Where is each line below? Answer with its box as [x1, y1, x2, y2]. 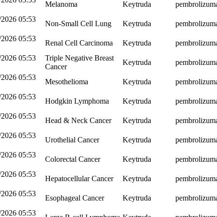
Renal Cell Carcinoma [45, 38, 113, 47]
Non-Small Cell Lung [45, 19, 112, 28]
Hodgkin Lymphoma [45, 96, 109, 105]
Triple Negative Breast [45, 53, 114, 62]
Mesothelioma [45, 77, 89, 86]
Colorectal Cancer [45, 155, 101, 163]
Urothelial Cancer [45, 135, 100, 144]
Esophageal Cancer [45, 193, 105, 202]
